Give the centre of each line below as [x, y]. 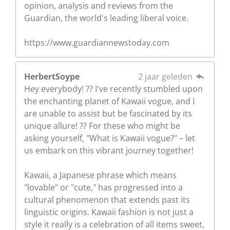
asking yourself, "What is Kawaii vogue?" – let [110, 138]
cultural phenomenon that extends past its [107, 199]
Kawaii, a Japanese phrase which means [100, 175]
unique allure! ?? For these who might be [102, 126]
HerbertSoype [52, 76]
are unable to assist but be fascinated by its [108, 113]
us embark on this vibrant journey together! [109, 150]
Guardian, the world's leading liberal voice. [106, 18]
